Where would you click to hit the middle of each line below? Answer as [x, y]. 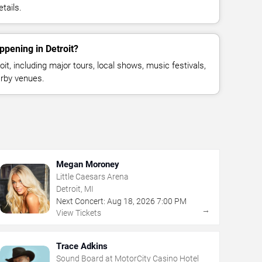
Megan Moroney [87, 165]
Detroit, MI [75, 189]
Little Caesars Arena [92, 177]
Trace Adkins [82, 247]
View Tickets [78, 213]
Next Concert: [80, 201]
